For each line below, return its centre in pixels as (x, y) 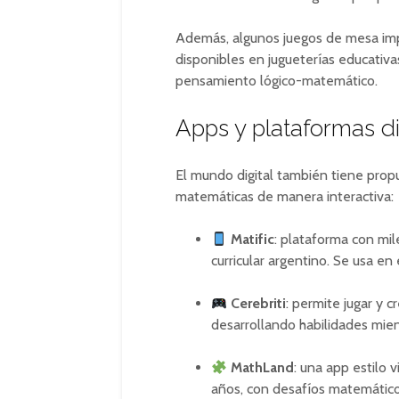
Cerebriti (259, 303)
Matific (253, 239)
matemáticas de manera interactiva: (285, 196)
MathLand (263, 367)
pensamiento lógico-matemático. (277, 81)
